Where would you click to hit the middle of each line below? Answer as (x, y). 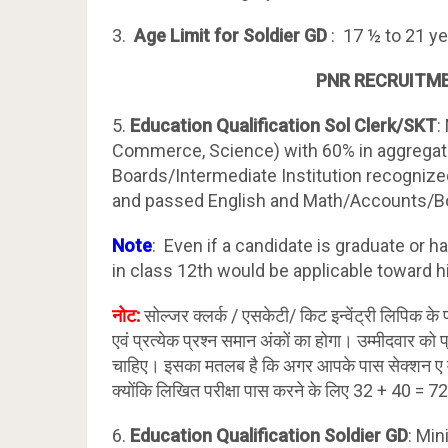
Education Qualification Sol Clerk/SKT (283, 125)
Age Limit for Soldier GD (232, 35)
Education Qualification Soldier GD (269, 435)
